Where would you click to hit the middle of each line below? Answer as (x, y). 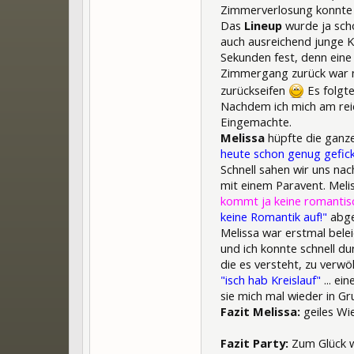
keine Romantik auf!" (274, 216)
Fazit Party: (254, 343)
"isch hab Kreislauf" (271, 279)
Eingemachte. (256, 121)
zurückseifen (254, 90)
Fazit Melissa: (260, 311)
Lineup (265, 25)
